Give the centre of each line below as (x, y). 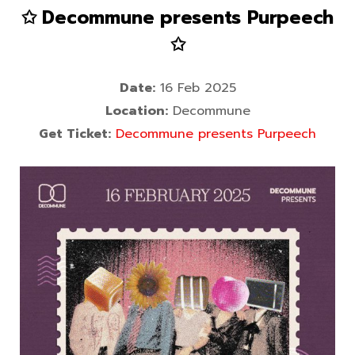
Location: (136, 111)
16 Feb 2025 (195, 88)
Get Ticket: (75, 134)
